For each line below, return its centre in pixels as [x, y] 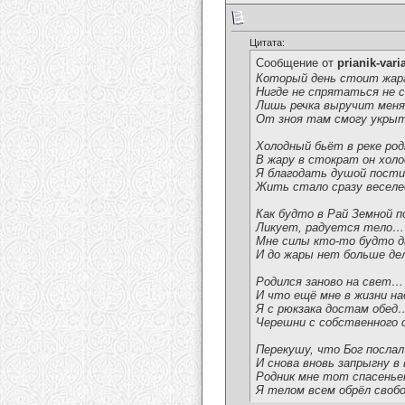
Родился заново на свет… [330, 281]
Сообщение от [297, 63]
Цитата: [267, 43]
